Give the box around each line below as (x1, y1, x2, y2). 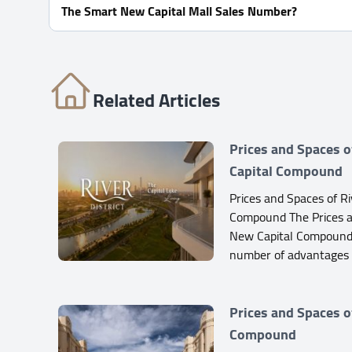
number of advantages (229, 242, 350, 266)
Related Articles (93, 82, 220, 118)
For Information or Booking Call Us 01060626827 (62, 25, 324, 49)
